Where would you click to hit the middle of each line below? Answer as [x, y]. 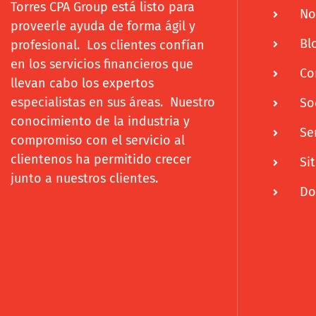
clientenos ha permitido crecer [101, 159]
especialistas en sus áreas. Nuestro [113, 102]
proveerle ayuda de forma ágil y [103, 26]
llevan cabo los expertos [82, 83]
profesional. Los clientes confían [108, 45]
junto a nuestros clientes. [84, 178]
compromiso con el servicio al [98, 140]
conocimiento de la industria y [100, 121]
